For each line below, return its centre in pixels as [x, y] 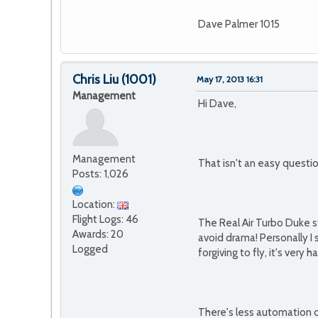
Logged [90, 250]
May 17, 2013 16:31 [230, 79]
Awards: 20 [98, 235]
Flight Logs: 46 [105, 220]
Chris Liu [95, 80]
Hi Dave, [217, 104]
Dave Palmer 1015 [239, 24]
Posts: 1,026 [100, 174]
